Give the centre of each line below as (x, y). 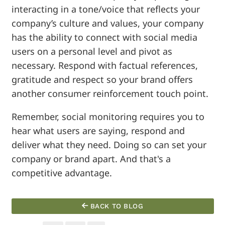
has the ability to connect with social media (104, 37)
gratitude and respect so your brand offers (102, 79)
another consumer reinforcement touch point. (110, 93)
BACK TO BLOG (116, 206)
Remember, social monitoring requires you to (108, 116)
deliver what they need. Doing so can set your (109, 144)
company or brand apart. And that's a (91, 158)
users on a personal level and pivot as (92, 51)
